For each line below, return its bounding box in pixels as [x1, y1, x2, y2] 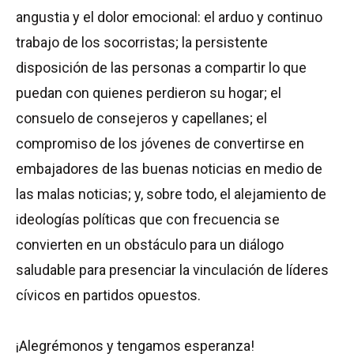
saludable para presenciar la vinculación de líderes [16, 261, 329, 278]
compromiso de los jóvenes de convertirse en [16, 134, 304, 152]
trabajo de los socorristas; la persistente [16, 33, 268, 51]
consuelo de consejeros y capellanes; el [16, 109, 267, 126]
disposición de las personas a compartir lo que [16, 58, 307, 76]
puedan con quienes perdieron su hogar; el [16, 84, 281, 101]
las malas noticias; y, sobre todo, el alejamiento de [16, 185, 326, 202]
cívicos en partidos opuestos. [16, 286, 204, 303]
